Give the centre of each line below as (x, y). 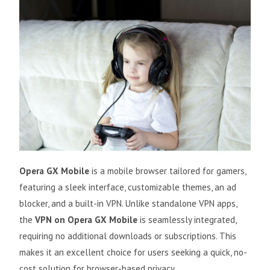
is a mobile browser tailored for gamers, (168, 171)
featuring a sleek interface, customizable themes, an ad (128, 187)
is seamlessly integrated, (187, 220)
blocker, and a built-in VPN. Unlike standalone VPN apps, (128, 204)
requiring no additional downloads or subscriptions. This (128, 236)
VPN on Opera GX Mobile (86, 220)
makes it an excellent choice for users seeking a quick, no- (133, 253)
